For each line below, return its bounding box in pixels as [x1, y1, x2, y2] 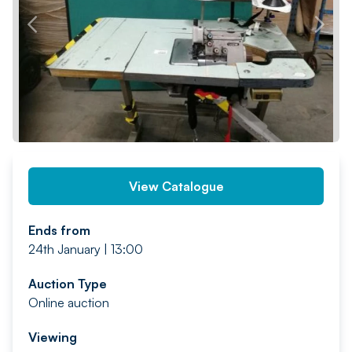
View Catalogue [128, 178, 224, 194]
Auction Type [28, 276, 107, 291]
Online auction [28, 295, 109, 310]
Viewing [28, 329, 77, 345]
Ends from [28, 222, 90, 238]
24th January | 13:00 [28, 241, 143, 257]
